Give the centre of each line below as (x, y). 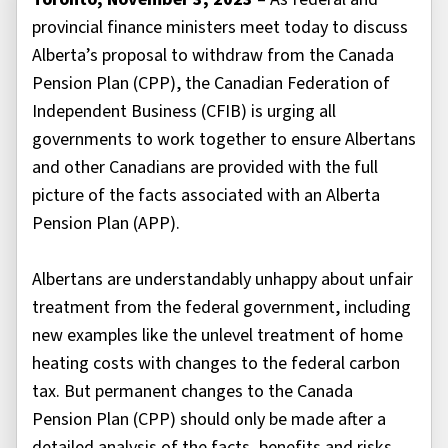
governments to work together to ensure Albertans (224, 140)
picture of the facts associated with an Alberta (206, 196)
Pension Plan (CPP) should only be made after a (209, 420)
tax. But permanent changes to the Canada (192, 392)
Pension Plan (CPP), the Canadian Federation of (211, 84)
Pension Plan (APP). (112, 224)
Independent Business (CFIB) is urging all (184, 112)
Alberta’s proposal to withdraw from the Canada (213, 56)
